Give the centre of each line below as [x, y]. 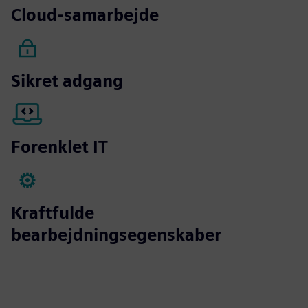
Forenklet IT [59, 146]
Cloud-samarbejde [85, 14]
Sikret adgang [67, 80]
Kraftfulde [53, 212]
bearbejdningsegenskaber [116, 234]
